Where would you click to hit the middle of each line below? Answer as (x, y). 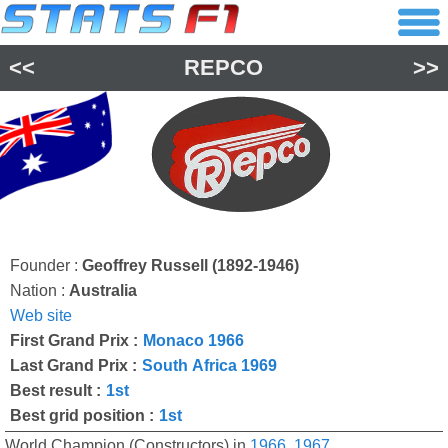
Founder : (46, 265)
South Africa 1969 (209, 365)
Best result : (55, 390)
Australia (103, 290)
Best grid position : (82, 415)
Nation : (39, 290)
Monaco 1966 (193, 340)
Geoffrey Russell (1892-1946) (190, 265)
